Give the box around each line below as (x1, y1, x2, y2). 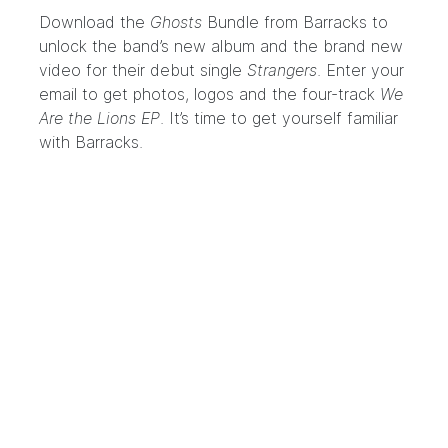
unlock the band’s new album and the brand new (39, 36, 403, 56)
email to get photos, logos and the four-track (39, 84, 380, 104)
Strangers (247, 60, 317, 80)
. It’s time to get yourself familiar (160, 108, 398, 128)
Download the (39, 12, 150, 32)
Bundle (202, 12, 259, 32)
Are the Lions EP (39, 108, 160, 128)
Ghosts (150, 12, 202, 32)
